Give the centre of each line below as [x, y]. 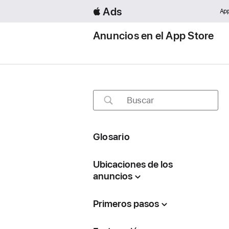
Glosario [111, 137]
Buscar [140, 100]
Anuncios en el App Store [154, 36]
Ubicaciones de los [133, 164]
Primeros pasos [126, 204]
